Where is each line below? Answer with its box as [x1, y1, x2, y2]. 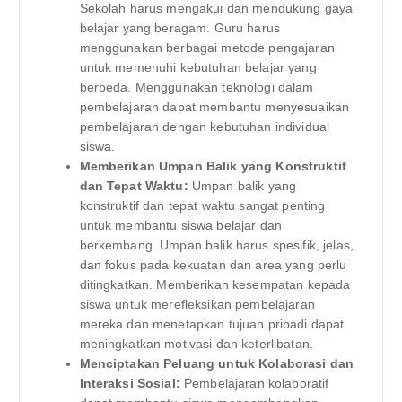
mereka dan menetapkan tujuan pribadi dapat [79, 317, 345, 332]
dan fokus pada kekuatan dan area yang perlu [79, 258, 347, 273]
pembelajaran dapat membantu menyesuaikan [79, 100, 350, 115]
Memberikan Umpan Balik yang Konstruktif [79, 159, 346, 174]
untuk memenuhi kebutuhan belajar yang [79, 60, 317, 75]
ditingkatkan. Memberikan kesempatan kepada [79, 277, 351, 293]
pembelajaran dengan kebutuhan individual [79, 119, 330, 135]
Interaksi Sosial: [79, 376, 180, 391]
